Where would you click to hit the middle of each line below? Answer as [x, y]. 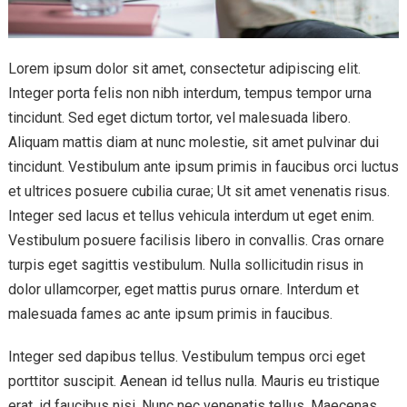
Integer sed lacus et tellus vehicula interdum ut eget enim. [191, 215]
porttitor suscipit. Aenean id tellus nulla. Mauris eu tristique [194, 381]
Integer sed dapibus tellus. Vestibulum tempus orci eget [186, 356]
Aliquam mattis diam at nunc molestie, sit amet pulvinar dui [193, 142]
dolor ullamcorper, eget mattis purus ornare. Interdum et [183, 289]
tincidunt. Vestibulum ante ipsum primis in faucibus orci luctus [203, 166]
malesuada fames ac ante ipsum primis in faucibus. [170, 313]
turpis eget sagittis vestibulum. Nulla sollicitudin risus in [185, 264]
